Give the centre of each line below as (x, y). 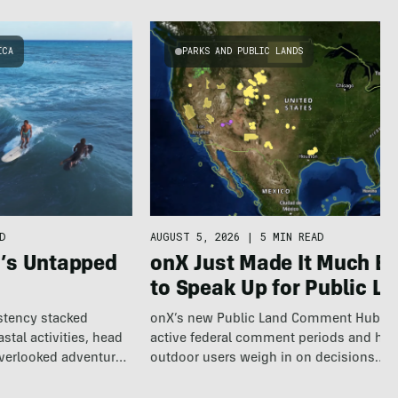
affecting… (183, 378)
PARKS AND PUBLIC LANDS (243, 51)
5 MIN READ (292, 236)
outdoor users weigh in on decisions (263, 358)
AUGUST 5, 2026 (195, 236)
